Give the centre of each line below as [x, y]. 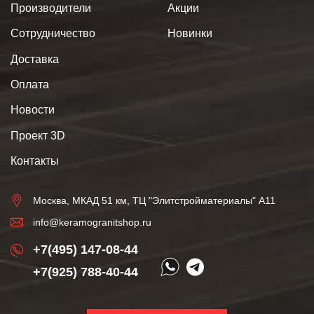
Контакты [35, 161]
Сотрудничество [53, 34]
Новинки [190, 34]
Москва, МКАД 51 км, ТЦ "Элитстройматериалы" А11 [154, 200]
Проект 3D [38, 135]
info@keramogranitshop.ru [92, 222]
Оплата [30, 85]
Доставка [35, 59]
